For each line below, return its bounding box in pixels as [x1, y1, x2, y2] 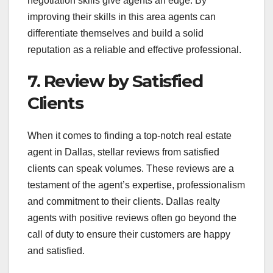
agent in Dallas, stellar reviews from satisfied [27, 146, 219, 157]
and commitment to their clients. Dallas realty [27, 196, 220, 207]
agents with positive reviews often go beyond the [27, 212, 236, 223]
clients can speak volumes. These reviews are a [27, 163, 234, 174]
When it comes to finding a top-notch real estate [27, 130, 232, 141]
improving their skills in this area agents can [27, 11, 216, 22]
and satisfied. [27, 245, 85, 256]
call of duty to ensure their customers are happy [27, 229, 230, 239]
